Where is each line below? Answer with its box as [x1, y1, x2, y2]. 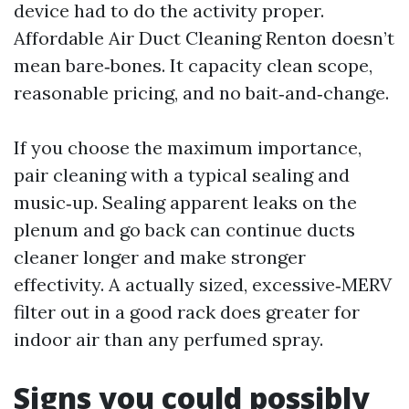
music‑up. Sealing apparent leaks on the [14, 191, 357, 214]
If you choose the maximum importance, [14, 136, 362, 159]
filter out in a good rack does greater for [14, 300, 360, 323]
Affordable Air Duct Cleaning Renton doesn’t [14, 26, 394, 49]
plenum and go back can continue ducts [14, 218, 355, 241]
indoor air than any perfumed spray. [14, 328, 323, 351]
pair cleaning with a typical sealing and [14, 163, 350, 186]
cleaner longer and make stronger [14, 246, 306, 268]
